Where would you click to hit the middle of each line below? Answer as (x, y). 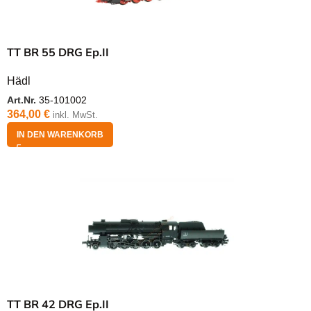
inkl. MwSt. (75, 115)
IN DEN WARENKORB (60, 135)
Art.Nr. (23, 100)
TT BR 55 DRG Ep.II (58, 52)
